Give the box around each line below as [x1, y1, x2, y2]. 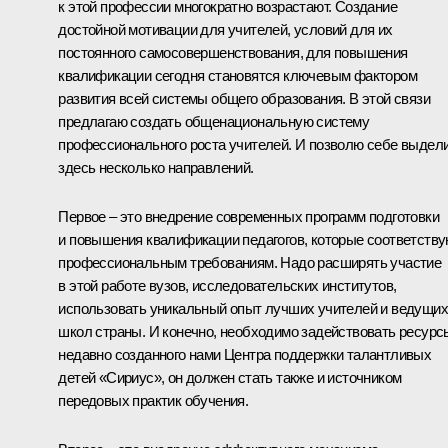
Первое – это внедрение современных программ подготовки [58, 207, 439, 225]
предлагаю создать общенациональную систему [58, 112, 370, 130]
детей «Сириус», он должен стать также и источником [58, 368, 402, 386]
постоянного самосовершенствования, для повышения [58, 43, 408, 61]
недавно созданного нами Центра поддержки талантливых [58, 345, 432, 363]
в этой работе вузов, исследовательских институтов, [58, 276, 397, 294]
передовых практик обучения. [58, 391, 249, 409]
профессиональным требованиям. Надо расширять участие [58, 253, 442, 271]
